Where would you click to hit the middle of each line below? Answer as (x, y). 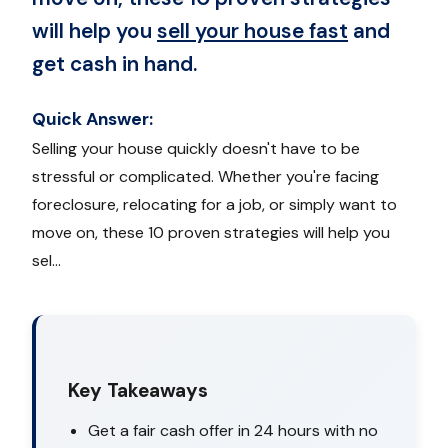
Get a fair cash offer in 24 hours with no (233, 431)
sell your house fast (252, 31)
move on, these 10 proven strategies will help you (211, 233)
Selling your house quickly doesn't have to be (196, 149)
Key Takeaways (138, 391)
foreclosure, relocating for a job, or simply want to (214, 205)
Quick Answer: (92, 119)
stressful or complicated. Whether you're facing (205, 177)
